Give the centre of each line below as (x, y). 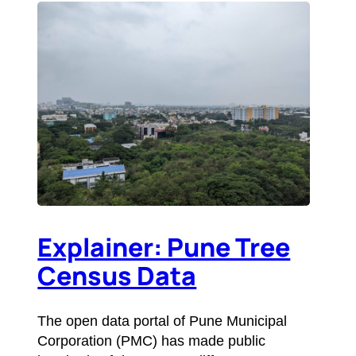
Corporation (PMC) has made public (152, 341)
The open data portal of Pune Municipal (163, 321)
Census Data (117, 276)
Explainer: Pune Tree (164, 248)
